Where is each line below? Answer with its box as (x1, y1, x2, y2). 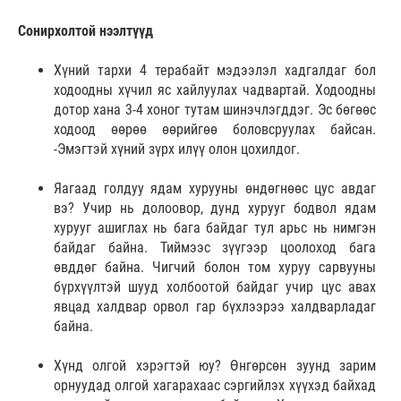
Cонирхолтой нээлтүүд (18, 21, 153, 39)
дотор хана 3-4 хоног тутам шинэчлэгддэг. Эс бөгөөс (54, 100, 376, 118)
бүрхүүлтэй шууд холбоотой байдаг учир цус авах (54, 277, 376, 295)
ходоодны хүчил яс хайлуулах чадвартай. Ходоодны (54, 81, 376, 98)
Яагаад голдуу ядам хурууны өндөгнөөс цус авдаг (54, 179, 376, 197)
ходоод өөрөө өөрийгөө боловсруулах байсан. (54, 120, 376, 138)
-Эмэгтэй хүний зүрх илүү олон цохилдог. (54, 140, 300, 158)
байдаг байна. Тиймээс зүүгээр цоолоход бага (54, 238, 376, 256)
